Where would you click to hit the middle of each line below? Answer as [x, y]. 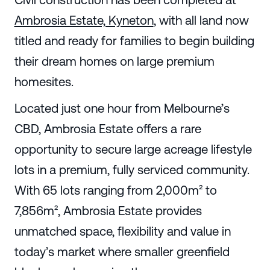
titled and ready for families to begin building [134, 40]
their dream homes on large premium [114, 61]
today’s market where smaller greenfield [122, 251]
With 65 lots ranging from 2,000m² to [115, 190]
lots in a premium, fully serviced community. [132, 169]
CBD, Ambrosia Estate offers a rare [108, 128]
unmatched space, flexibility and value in [122, 231]
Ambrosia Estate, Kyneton [84, 20]
